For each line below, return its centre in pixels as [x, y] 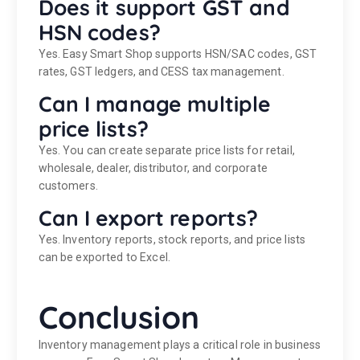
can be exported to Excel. [104, 258]
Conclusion [119, 317]
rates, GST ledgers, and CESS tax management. [161, 72]
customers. [68, 186]
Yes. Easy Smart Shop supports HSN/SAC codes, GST [178, 54]
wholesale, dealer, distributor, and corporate [153, 168]
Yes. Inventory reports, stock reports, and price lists [172, 240]
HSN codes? [99, 33]
